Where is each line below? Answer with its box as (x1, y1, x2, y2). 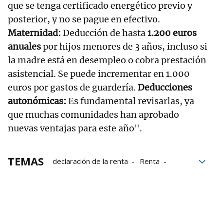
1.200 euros (147, 27, 197, 39)
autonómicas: (8, 95, 66, 107)
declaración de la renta (53, 156, 128, 166)
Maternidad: (8, 27, 61, 39)
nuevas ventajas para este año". (8, 123, 142, 134)
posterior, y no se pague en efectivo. (8, 14, 160, 25)
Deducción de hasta (61, 27, 147, 39)
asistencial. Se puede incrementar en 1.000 (8, 68, 190, 80)
